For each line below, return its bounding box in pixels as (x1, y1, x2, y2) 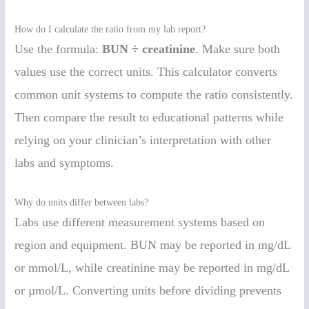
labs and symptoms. (14, 155, 114, 170)
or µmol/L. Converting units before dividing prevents (14, 283, 282, 298)
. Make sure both (195, 41, 281, 56)
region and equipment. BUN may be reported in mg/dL (14, 238, 291, 252)
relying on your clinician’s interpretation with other (14, 132, 272, 147)
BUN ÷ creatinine (102, 41, 196, 56)
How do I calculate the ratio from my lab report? (14, 23, 206, 34)
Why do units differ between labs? (14, 197, 149, 208)
